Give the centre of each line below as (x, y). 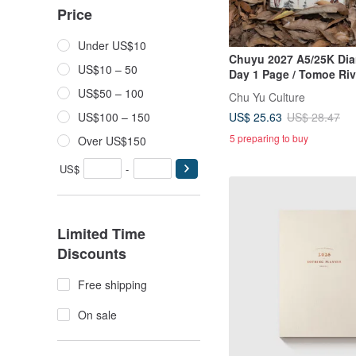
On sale (97, 315)
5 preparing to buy (269, 138)
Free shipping (112, 284)
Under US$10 (112, 45)
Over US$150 (112, 141)
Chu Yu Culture (267, 97)
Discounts (92, 253)
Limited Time (101, 234)
